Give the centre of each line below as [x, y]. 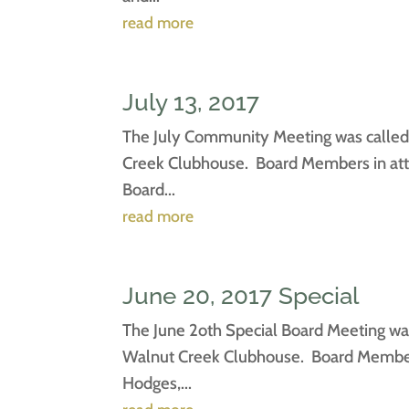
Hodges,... [157, 383]
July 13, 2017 [191, 102]
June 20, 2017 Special [241, 295]
